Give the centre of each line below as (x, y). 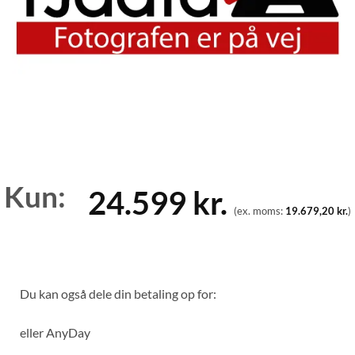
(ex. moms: (259, 210)
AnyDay (68, 332)
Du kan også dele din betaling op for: (118, 293)
